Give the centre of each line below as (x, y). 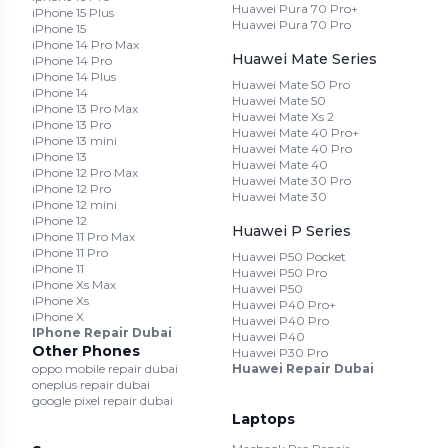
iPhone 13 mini (74, 140)
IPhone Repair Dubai (102, 332)
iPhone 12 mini (74, 204)
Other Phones (86, 350)
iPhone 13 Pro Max (85, 108)
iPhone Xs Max (74, 284)
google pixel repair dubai (102, 400)
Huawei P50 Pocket (289, 256)
